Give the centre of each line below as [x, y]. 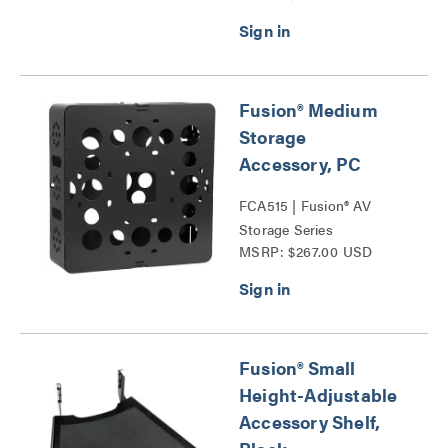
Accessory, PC [300, 163]
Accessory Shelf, [310, 421]
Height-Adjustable [318, 394]
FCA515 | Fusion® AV [305, 205]
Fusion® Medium [308, 109]
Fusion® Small [297, 367]
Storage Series [286, 229]
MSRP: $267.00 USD [306, 251]
